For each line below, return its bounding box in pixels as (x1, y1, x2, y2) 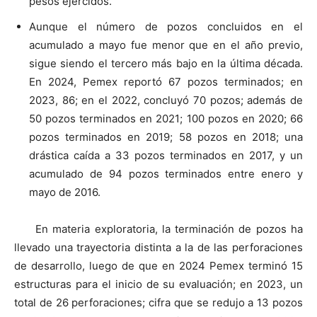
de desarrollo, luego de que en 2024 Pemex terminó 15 (14, 258, 303, 272)
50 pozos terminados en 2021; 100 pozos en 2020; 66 (29, 111, 303, 125)
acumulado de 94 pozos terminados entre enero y (29, 166, 303, 180)
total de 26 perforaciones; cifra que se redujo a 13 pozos (14, 295, 303, 309)
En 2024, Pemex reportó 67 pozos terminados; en (29, 74, 303, 88)
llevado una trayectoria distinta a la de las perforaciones (14, 240, 303, 254)
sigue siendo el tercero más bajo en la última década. (29, 56, 303, 70)
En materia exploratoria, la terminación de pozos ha (35, 221, 303, 236)
